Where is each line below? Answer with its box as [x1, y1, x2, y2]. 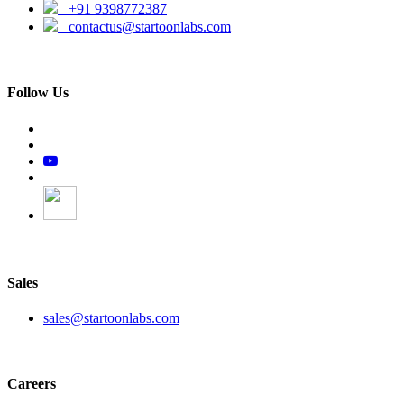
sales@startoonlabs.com [43, 310, 179, 326]
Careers [7, 376, 56, 392]
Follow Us [7, 85, 69, 101]
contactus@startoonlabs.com [58, 18, 231, 34]
